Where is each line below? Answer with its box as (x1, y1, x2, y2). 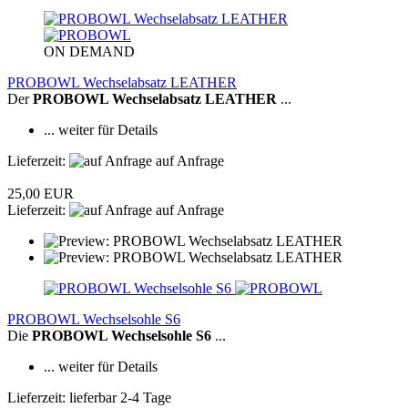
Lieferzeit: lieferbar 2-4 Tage (7, 390, 171, 406)
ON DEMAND (44, 44, 135, 60)
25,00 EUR (7, 186, 74, 202)
